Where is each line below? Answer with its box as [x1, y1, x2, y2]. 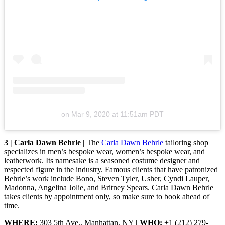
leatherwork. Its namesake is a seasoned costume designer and [4, 156, 200, 165]
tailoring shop [163, 138, 208, 147]
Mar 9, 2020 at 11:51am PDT [71, 110, 164, 119]
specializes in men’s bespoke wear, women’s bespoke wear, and [4, 147, 205, 156]
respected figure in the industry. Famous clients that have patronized [4, 165, 218, 174]
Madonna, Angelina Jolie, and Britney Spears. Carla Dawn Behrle [4, 183, 213, 192]
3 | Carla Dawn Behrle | [4, 138, 87, 147]
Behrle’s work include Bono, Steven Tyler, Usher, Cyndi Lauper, [4, 174, 209, 183]
